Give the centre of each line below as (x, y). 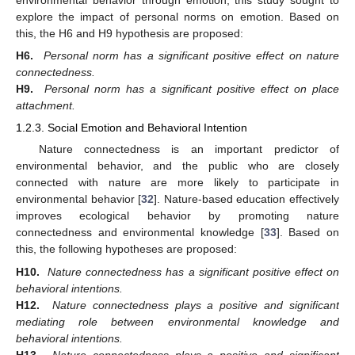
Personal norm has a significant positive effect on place (192, 89)
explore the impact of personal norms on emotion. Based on (177, 16)
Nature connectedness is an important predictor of (189, 149)
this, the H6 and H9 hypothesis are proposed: (130, 33)
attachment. (46, 106)
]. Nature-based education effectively (247, 199)
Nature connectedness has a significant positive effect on (194, 271)
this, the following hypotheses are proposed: (126, 249)
